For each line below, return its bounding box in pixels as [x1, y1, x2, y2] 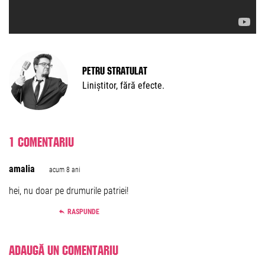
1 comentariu [9, 137, 74, 144]
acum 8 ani [49, 166, 80, 174]
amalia [9, 163, 35, 174]
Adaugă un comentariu [9, 245, 118, 252]
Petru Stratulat [82, 66, 147, 72]
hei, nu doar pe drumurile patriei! [9, 185, 128, 196]
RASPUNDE [67, 208, 99, 216]
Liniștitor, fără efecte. [82, 80, 164, 91]
